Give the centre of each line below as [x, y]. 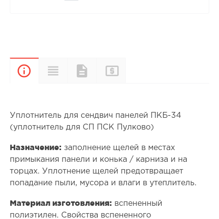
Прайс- [139, 66]
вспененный [137, 204]
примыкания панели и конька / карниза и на [98, 160]
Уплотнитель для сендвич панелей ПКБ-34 [95, 116]
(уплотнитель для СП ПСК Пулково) [82, 128]
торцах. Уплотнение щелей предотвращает [96, 172]
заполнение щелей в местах [118, 148]
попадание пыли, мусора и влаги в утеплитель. [103, 183]
